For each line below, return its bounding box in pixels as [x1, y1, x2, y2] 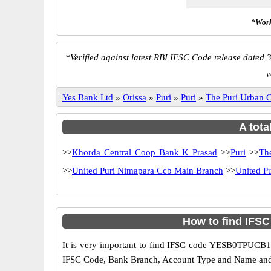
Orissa [123, 93, 146, 102]
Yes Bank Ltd [62, 93, 113, 102]
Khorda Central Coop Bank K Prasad [72, 148, 218, 157]
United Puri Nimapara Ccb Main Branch [72, 166, 223, 175]
